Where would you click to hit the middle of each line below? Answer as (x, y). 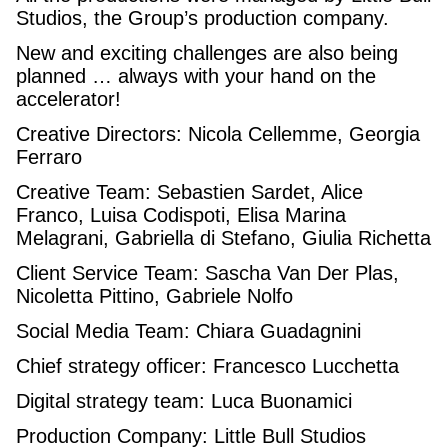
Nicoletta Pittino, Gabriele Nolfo (154, 295)
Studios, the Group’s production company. (202, 17)
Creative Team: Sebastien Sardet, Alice (189, 191)
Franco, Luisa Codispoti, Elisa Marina (181, 214)
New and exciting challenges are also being (207, 52)
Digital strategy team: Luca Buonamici (184, 400)
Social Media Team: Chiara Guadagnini (188, 330)
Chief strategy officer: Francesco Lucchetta (207, 365)
